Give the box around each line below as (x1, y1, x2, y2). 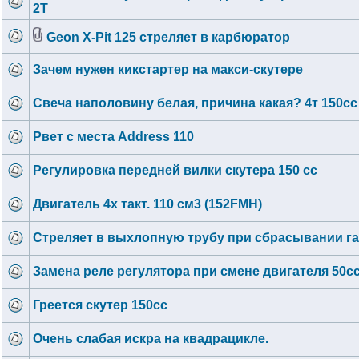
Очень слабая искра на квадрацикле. (33, 332, 268, 345)
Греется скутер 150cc (33, 298, 167, 312)
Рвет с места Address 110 (33, 130, 194, 143)
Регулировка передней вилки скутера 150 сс (33, 163, 317, 177)
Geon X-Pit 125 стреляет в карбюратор (46, 30, 290, 44)
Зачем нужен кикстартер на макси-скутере (33, 63, 303, 76)
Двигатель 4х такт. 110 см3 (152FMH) (33, 197, 262, 211)
